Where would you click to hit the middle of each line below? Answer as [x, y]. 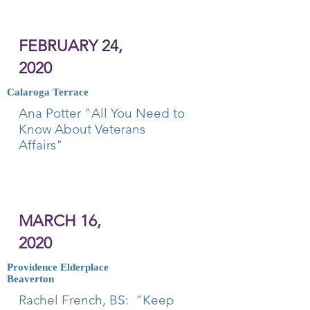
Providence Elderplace [58, 267]
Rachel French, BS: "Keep [97, 300]
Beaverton [30, 279]
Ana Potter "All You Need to [102, 113]
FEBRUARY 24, [71, 46]
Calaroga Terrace [48, 92]
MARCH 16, [60, 221]
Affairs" [41, 145]
